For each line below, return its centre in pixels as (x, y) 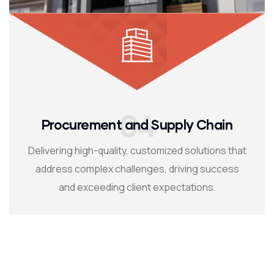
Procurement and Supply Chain (137, 125)
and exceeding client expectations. (137, 187)
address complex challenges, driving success (137, 169)
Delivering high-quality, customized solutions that (137, 151)
